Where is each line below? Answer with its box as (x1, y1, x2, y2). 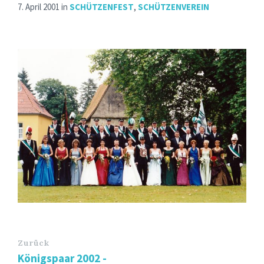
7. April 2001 (18, 1, 61, 12)
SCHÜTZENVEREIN (138, 1, 209, 12)
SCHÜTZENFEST (70, 1, 134, 12)
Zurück (18, 237, 49, 249)
